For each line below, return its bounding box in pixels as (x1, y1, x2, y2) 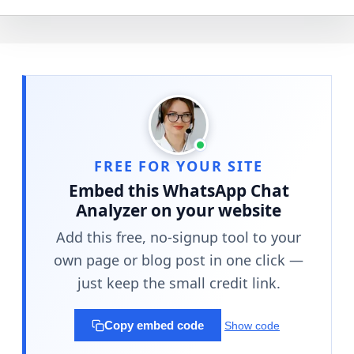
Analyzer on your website (76, 199, 281, 222)
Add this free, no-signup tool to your (56, 227, 301, 247)
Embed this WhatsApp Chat (68, 179, 289, 202)
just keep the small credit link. (77, 273, 281, 292)
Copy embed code (104, 318, 204, 333)
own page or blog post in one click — (54, 250, 303, 269)
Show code (224, 318, 280, 332)
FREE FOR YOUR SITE (94, 156, 263, 176)
